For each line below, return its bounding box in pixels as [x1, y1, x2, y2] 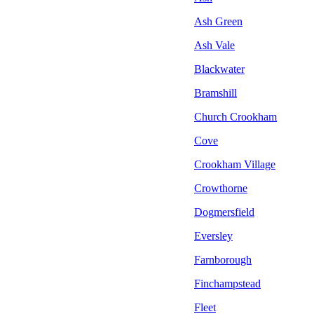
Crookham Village [194, 158, 275, 170]
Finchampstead [194, 277, 261, 289]
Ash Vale [194, 39, 235, 51]
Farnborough [194, 253, 252, 266]
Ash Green [194, 15, 243, 27]
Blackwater [194, 62, 245, 75]
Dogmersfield [194, 205, 254, 218]
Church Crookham [194, 110, 277, 123]
